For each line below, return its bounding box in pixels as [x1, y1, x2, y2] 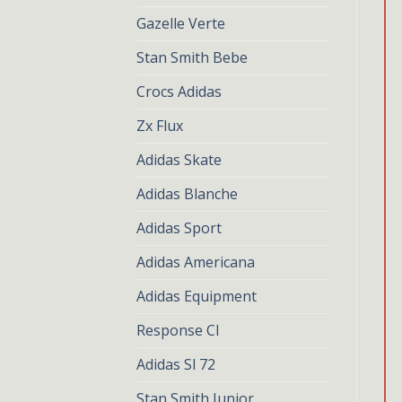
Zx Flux [136, 116, 183, 135]
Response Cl [136, 320, 219, 340]
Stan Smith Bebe [136, 48, 248, 67]
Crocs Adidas [136, 82, 222, 101]
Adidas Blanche [136, 184, 238, 204]
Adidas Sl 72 [136, 354, 215, 374]
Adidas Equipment [136, 286, 257, 306]
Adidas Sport [136, 218, 222, 238]
